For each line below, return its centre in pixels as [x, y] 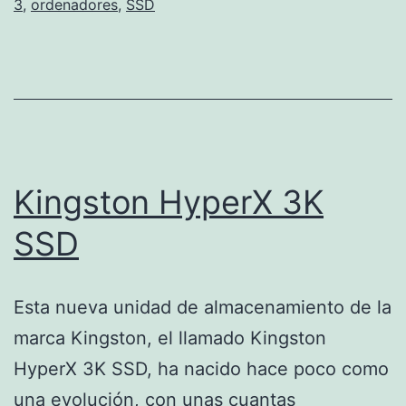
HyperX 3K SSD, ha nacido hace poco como [201, 368]
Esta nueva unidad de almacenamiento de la [203, 307]
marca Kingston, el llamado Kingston [170, 338]
